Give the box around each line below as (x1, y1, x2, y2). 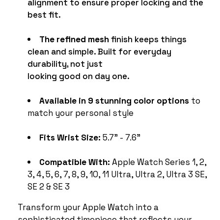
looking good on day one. (27, 69, 130, 82)
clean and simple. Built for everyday (27, 45, 171, 57)
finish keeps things (111, 32, 187, 45)
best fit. (27, 8, 61, 20)
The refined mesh (39, 32, 111, 45)
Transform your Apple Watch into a (18, 200, 159, 213)
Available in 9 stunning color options (39, 94, 191, 106)
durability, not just (27, 57, 103, 69)
